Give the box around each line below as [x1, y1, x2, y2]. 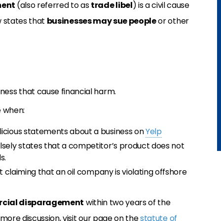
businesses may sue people [46, 15, 156, 27]
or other [156, 15, 189, 27]
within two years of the [84, 197, 171, 208]
